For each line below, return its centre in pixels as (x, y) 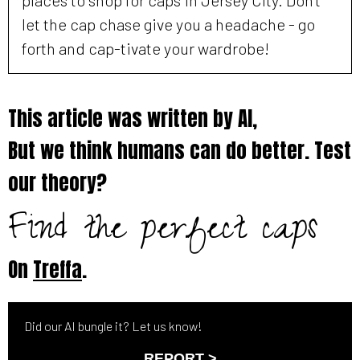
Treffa (57, 269)
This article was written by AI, (133, 118)
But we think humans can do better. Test (180, 150)
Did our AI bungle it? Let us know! (113, 325)
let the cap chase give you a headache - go (168, 24)
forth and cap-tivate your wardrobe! (145, 48)
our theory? (57, 182)
